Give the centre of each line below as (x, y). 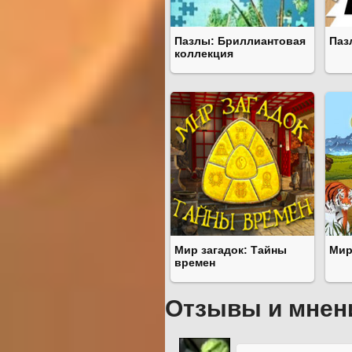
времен (195, 263)
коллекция (204, 54)
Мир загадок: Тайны (231, 250)
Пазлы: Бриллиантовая (240, 41)
